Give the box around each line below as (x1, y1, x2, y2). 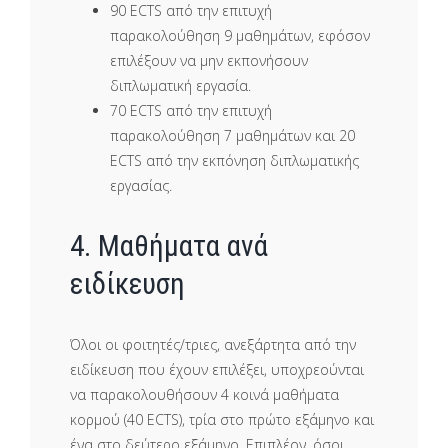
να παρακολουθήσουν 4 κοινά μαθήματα (70, 385, 339, 405)
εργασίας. (110, 175, 172, 195)
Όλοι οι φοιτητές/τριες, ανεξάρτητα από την (70, 335, 356, 355)
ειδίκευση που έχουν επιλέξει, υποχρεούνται (70, 360, 364, 380)
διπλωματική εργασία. (110, 75, 251, 95)
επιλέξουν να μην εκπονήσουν (110, 50, 308, 70)
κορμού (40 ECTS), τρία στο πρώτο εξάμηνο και (70, 410, 374, 430)
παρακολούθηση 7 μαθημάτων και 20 (110, 125, 355, 145)
